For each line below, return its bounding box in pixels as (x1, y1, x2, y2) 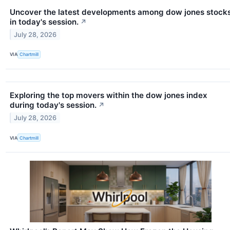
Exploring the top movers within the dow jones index (10, 90, 207, 100)
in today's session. (10, 16, 79, 27)
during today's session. (10, 100, 97, 110)
